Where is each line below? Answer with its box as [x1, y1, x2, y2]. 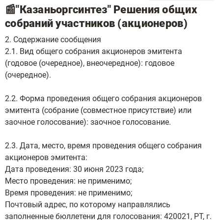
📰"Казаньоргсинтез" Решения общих [5, 3, 197, 16]
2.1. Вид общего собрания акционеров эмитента [5, 47, 182, 56]
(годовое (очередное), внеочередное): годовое [5, 58, 174, 68]
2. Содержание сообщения [5, 35, 101, 44]
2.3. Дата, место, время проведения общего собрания [5, 141, 202, 150]
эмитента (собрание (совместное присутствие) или [5, 106, 192, 115]
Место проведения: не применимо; [5, 176, 132, 186]
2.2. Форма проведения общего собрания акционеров [5, 94, 202, 103]
